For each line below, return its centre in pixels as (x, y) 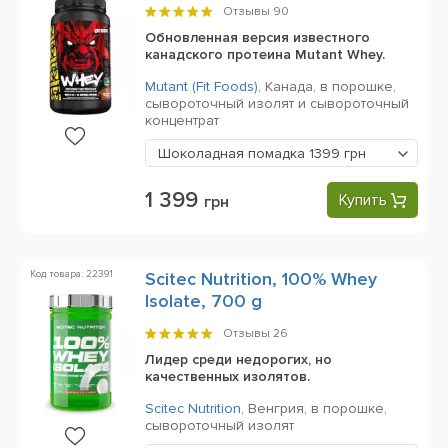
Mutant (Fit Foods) (201, 86)
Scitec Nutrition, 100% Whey (261, 279)
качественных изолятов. (227, 376)
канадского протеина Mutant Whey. (265, 54)
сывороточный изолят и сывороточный (277, 103)
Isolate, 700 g (203, 301)
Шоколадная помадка (233, 153)
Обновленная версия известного (257, 37)
